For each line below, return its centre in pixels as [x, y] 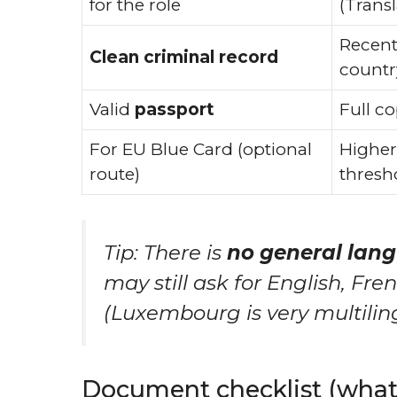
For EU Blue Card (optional [201, 149]
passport [175, 109]
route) [115, 174]
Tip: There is [165, 253]
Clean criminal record [184, 57]
